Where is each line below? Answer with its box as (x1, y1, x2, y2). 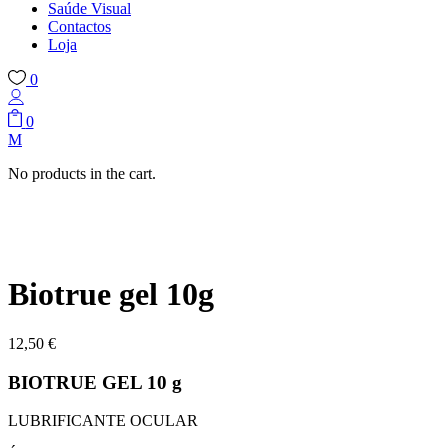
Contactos (48, 17, 111, 35)
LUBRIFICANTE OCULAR (8, 412, 198, 430)
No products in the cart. (8, 165, 156, 183)
